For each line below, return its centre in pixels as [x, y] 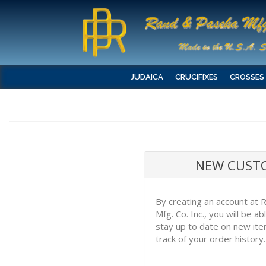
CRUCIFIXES [197, 77]
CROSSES [247, 77]
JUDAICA [147, 77]
